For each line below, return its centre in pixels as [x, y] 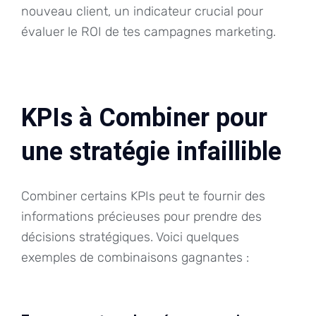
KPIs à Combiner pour [144, 117]
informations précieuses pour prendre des [141, 216]
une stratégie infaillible [151, 151]
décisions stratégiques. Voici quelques [130, 237]
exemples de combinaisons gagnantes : [135, 257]
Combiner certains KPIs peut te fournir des [143, 196]
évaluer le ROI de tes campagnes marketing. [148, 31]
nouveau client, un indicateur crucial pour [142, 11]
